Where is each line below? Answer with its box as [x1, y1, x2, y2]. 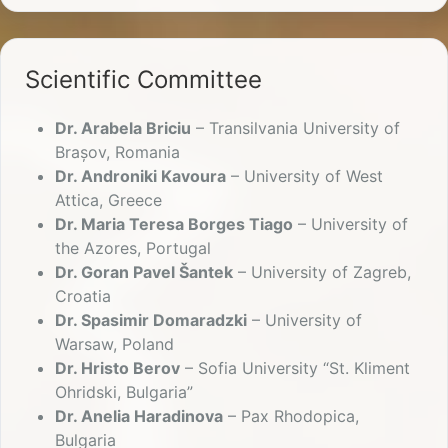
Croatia [55, 286, 111, 307]
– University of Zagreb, [233, 262, 411, 283]
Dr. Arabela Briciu [55, 118, 191, 139]
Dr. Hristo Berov [55, 358, 180, 379]
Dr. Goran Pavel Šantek [55, 262, 233, 283]
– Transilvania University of [191, 118, 400, 139]
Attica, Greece [55, 190, 162, 211]
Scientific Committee [25, 65, 262, 95]
